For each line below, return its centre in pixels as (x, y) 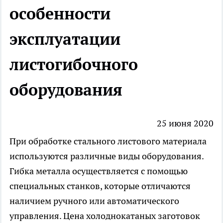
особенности (60, 13)
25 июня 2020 (185, 123)
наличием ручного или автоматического (94, 201)
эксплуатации (65, 39)
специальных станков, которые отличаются (100, 186)
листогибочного (74, 64)
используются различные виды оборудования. (107, 156)
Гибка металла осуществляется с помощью (99, 171)
